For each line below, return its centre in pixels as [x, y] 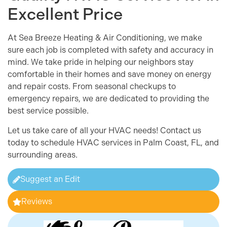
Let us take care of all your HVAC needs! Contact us [104, 130]
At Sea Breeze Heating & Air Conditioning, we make [105, 38]
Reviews [36, 202]
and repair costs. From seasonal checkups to [92, 87]
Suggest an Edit [50, 179]
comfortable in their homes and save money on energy [109, 74]
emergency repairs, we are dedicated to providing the [108, 99]
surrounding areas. [43, 155]
